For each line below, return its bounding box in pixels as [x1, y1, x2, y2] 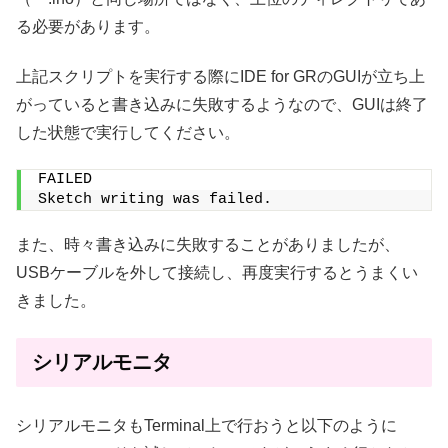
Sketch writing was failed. [38, 191, 272, 209]
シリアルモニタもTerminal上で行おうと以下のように [16, 417, 397, 435]
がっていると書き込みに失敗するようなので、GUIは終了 [16, 96, 428, 114]
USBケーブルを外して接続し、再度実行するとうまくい [16, 264, 418, 282]
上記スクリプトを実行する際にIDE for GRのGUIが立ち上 [16, 68, 425, 86]
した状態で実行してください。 [16, 124, 240, 142]
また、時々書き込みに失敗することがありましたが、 [16, 236, 400, 254]
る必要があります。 [16, 17, 160, 35]
